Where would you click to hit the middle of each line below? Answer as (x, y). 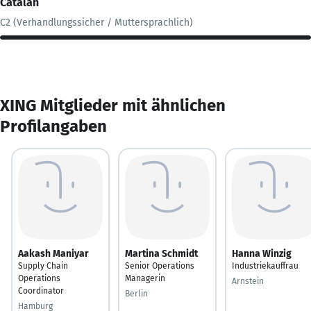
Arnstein (248, 281)
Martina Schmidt (161, 253)
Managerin (145, 278)
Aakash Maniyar (53, 253)
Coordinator (41, 291)
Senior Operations (160, 266)
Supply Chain (43, 266)
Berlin (136, 293)
